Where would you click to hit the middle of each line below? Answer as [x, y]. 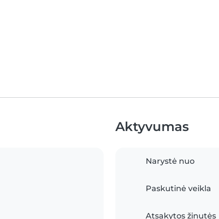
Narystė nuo [170, 161]
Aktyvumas [152, 126]
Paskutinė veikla [178, 188]
